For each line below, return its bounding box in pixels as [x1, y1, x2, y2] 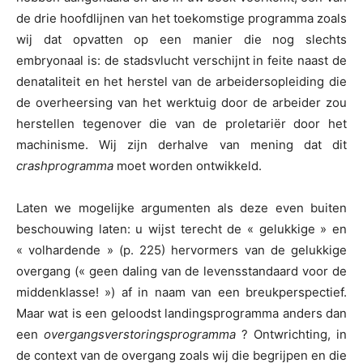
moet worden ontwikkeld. [113, 158, 262, 174]
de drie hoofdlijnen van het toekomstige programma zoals [16, 11, 347, 27]
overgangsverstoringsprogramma [44, 327, 241, 343]
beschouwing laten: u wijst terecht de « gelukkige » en [16, 221, 347, 237]
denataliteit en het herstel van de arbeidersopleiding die [16, 74, 347, 90]
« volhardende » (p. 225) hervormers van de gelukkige [16, 242, 347, 258]
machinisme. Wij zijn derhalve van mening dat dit [16, 137, 347, 153]
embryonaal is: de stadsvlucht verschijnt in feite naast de [16, 53, 347, 69]
